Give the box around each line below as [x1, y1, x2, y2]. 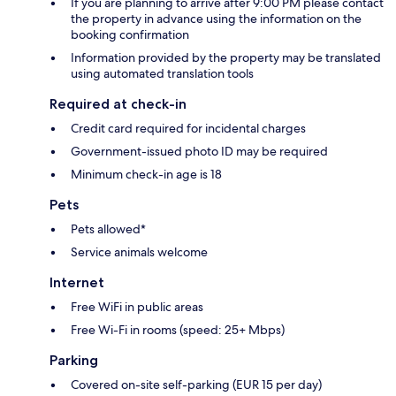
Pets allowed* [71, 220, 146, 237]
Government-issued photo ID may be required [71, 142, 328, 159]
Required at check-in [49, 95, 187, 112]
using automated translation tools [71, 65, 254, 81]
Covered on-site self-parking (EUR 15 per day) [71, 376, 322, 392]
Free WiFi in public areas [71, 298, 203, 315]
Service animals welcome [71, 243, 208, 260]
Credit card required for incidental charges [71, 119, 306, 136]
